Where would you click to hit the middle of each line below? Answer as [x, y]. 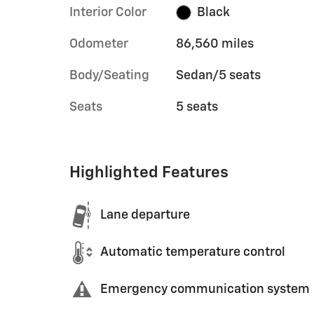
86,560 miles [214, 44]
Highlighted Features [149, 172]
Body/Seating [109, 75]
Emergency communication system [205, 289]
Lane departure [145, 215]
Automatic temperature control [193, 252]
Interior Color [108, 12]
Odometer [99, 44]
